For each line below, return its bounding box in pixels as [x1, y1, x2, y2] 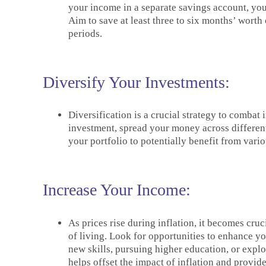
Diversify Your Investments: [43, 72, 230, 91]
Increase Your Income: [43, 180, 191, 199]
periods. [68, 27, 102, 39]
